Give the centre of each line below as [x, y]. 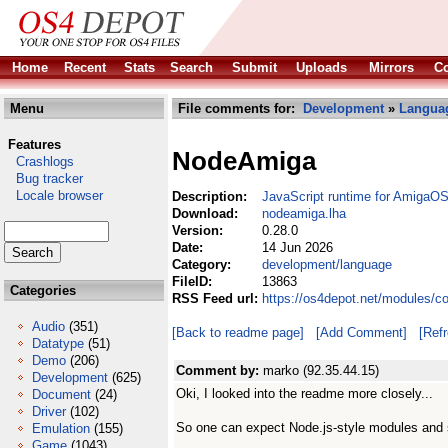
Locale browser [53, 195]
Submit [254, 67]
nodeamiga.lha [304, 213]
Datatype [58, 343]
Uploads [321, 67]
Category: [203, 264]
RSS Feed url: [217, 298]
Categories [41, 290]
